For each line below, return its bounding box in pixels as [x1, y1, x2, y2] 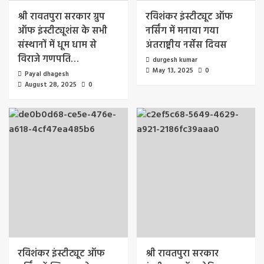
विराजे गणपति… [18, 51, 79, 67]
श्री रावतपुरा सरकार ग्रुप [18, 9, 105, 25]
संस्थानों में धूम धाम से [18, 37, 97, 53]
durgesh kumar [152, 54, 197, 65]
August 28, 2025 [25, 79, 77, 90]
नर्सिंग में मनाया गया [145, 23, 219, 39]
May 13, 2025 [152, 65, 193, 76]
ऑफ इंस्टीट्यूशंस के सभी [18, 23, 107, 39]
